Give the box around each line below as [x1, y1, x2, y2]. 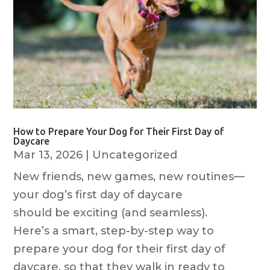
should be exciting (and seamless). [13, 206, 214, 220]
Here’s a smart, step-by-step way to [13, 224, 215, 238]
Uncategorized [92, 148, 178, 162]
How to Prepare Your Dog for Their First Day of [13, 126, 225, 137]
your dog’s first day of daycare [13, 188, 183, 202]
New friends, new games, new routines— [13, 170, 245, 184]
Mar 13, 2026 [13, 148, 83, 162]
